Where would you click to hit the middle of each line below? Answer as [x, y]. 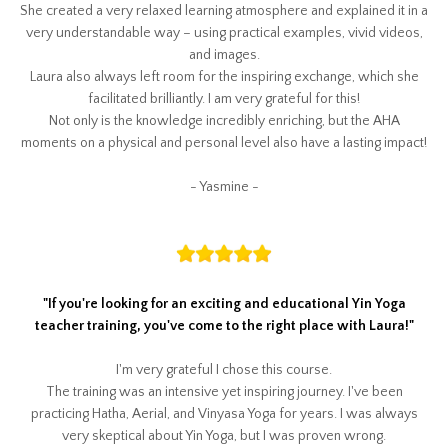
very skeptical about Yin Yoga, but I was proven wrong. [224, 435]
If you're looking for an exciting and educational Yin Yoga [226, 303]
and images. [224, 55]
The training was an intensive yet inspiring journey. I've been [224, 391]
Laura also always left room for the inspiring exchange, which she [224, 77]
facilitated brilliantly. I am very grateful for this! [224, 99]
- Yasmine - [224, 187]
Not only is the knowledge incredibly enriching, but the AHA [224, 121]
